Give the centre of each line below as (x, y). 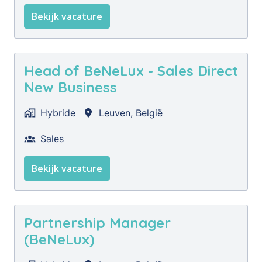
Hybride (58, 113)
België (149, 113)
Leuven (115, 113)
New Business (70, 87)
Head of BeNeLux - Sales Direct (131, 71)
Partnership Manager (97, 223)
